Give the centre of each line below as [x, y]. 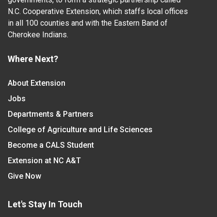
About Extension [37, 83]
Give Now [24, 176]
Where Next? [33, 59]
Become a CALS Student [51, 145]
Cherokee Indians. [38, 35]
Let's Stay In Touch [45, 204]
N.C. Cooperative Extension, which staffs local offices [98, 12]
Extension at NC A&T [44, 161]
